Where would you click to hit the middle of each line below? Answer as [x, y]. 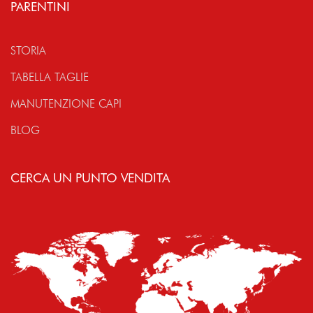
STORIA [28, 50]
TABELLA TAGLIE [50, 77]
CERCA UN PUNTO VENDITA [90, 177]
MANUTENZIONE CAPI [66, 103]
